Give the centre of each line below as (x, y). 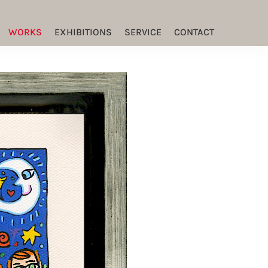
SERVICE (143, 32)
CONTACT (194, 32)
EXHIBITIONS (83, 32)
